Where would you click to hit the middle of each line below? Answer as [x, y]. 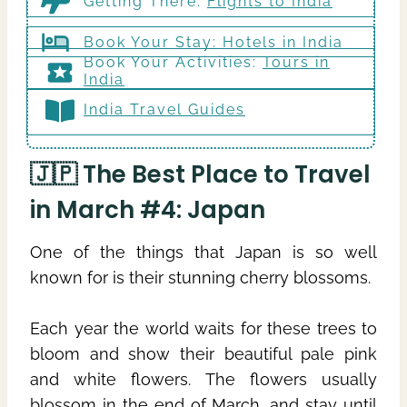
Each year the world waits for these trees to [203, 329]
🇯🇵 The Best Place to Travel [200, 175]
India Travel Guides [164, 109]
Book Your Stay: [153, 42]
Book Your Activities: [173, 63]
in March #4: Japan [148, 210]
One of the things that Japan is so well [203, 253]
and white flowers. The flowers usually [203, 380]
